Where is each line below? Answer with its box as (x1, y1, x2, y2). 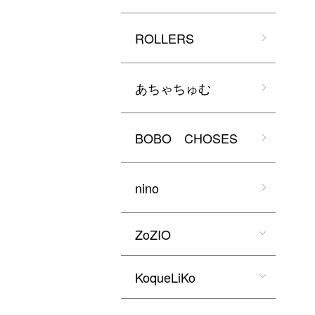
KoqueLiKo (135, 268, 195, 286)
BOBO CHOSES (135, 129, 238, 147)
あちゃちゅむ (135, 79, 211, 97)
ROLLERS (135, 29, 194, 47)
